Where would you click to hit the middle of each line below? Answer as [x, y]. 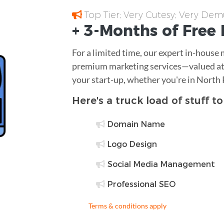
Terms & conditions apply [127, 205]
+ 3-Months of [127, 30]
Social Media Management [160, 164]
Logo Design [131, 144]
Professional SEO [140, 184]
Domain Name [135, 124]
